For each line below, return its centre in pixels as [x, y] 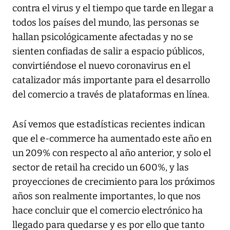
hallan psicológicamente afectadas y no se [103, 37]
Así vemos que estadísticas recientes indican [109, 124]
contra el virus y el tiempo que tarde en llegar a [113, 8]
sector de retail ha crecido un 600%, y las [101, 167]
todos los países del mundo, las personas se [106, 22]
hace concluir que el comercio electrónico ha [108, 210]
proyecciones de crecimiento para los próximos [114, 181]
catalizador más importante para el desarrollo [111, 80]
